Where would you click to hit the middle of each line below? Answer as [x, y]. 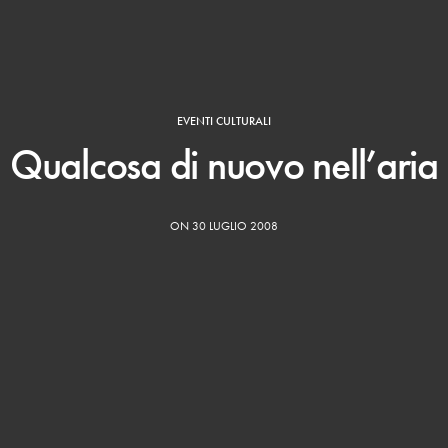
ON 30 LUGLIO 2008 [224, 226]
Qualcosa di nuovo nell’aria [224, 165]
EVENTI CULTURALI [224, 121]
